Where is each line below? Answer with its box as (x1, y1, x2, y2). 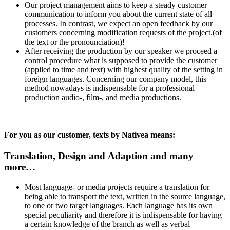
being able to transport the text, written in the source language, (25, 192, 225, 201)
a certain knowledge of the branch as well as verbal (25, 220, 190, 229)
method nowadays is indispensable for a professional (25, 83, 195, 92)
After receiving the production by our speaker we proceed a (25, 46, 217, 55)
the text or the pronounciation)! (25, 37, 125, 46)
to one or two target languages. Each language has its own (25, 201, 213, 210)
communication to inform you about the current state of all (25, 9, 212, 18)
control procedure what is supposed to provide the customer (25, 55, 217, 65)
